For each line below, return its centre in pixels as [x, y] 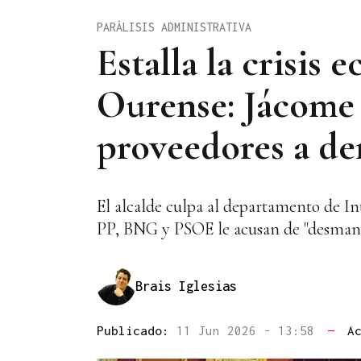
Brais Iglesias [186, 286]
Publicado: [137, 331]
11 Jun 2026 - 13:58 [249, 331]
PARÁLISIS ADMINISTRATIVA [174, 27]
